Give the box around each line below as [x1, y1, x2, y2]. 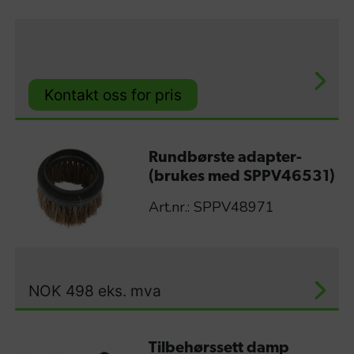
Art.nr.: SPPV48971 [148, 197, 274, 217]
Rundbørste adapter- [148, 149, 302, 166]
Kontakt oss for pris [44, 85, 182, 105]
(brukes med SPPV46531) [148, 168, 335, 185]
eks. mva [98, 281, 161, 300]
